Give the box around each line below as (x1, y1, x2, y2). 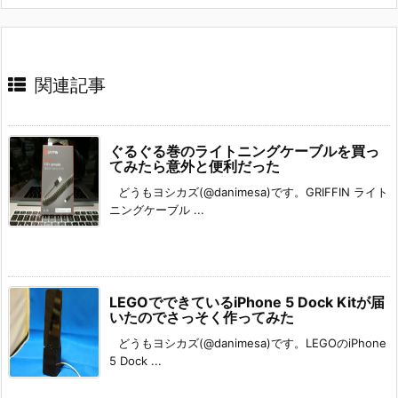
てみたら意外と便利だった (109, 156, 280, 175)
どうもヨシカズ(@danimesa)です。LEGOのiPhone (118, 335, 386, 350)
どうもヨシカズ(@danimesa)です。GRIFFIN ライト (118, 184, 388, 199)
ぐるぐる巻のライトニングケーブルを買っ (109, 141, 379, 160)
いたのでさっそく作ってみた (109, 307, 294, 326)
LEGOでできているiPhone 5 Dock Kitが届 (109, 292, 385, 311)
